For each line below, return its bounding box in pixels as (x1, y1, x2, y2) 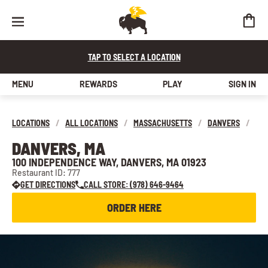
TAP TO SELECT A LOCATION (87, 52, 181, 62)
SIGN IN (228, 79, 256, 89)
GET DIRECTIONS (20, 179, 75, 190)
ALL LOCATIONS (65, 118, 118, 128)
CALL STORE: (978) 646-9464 (84, 179, 184, 190)
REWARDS (79, 79, 117, 89)
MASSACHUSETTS (133, 118, 192, 128)
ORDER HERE (106, 201, 162, 214)
